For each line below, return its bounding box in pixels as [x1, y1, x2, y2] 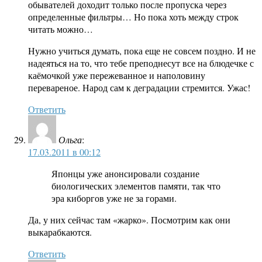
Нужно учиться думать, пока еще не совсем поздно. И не [28, 44, 256, 57]
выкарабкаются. [28, 226, 92, 239]
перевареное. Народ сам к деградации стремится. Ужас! [28, 81, 250, 94]
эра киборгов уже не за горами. [51, 192, 177, 205]
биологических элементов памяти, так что [51, 180, 220, 192]
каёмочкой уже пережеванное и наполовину [28, 69, 205, 82]
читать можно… [28, 23, 93, 36]
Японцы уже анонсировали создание [51, 167, 199, 180]
